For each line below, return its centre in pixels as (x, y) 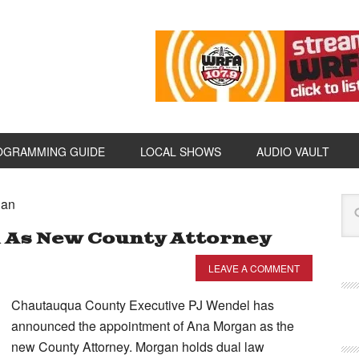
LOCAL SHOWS (181, 151)
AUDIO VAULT (293, 151)
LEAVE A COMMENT (254, 268)
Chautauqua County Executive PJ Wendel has (143, 305)
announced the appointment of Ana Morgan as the (153, 326)
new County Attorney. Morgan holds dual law (138, 347)
